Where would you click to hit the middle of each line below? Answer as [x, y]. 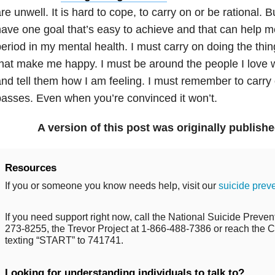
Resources [30, 168]
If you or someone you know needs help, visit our [111, 185]
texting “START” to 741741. [64, 240]
